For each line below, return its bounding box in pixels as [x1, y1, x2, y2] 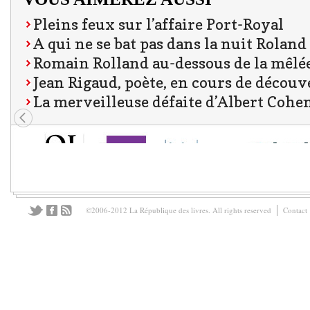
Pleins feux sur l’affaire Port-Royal [33, 15, 284, 33]
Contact [283, 204, 307, 215]
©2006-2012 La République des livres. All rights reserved [86, 204, 271, 215]
